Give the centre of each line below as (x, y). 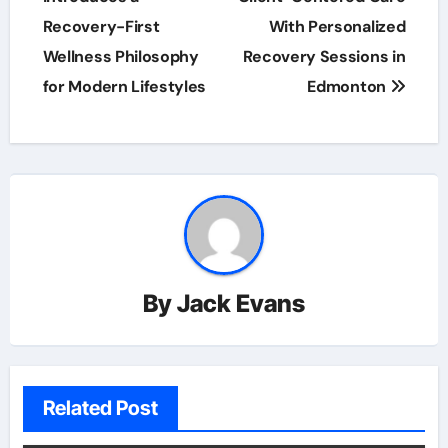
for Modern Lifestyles (124, 86)
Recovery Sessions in (324, 56)
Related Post (100, 407)
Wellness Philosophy (120, 56)
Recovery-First (101, 26)
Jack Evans (241, 303)
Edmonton (348, 86)
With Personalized (337, 26)
